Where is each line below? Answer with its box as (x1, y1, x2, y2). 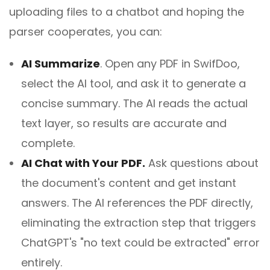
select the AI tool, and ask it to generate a (21, 76, 246, 92)
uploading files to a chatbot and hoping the (9, 4, 244, 20)
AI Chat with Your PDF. (21, 155, 145, 171)
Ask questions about (145, 155, 259, 171)
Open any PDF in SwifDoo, (102, 56, 240, 72)
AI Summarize (21, 56, 100, 72)
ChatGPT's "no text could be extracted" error (21, 235, 260, 251)
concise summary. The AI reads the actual (21, 96, 248, 111)
